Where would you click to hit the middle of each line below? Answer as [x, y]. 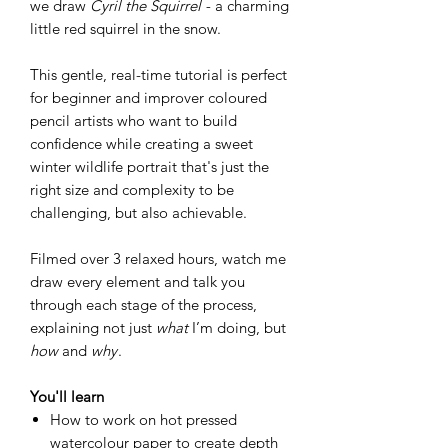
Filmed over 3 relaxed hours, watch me [158, 258]
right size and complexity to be [132, 189]
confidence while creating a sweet [141, 143]
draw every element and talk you [137, 281]
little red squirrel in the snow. [125, 28]
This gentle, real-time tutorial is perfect [158, 74]
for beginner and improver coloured [148, 97]
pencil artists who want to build [133, 120]
